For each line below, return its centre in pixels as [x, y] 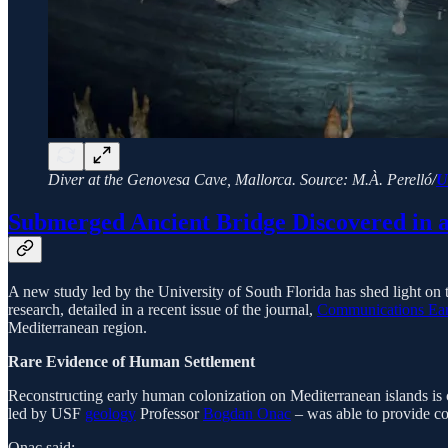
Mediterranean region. [77, 328]
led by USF [46, 414]
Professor [169, 414]
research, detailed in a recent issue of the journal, [162, 310]
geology [110, 414]
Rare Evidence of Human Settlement [131, 362]
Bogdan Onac [247, 414]
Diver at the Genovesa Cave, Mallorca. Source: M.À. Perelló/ [242, 180]
